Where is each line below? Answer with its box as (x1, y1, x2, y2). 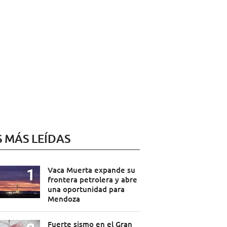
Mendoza (47, 194, 80, 204)
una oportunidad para (47, 184, 125, 195)
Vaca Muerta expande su (47, 165, 135, 175)
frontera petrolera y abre (47, 174, 137, 185)
